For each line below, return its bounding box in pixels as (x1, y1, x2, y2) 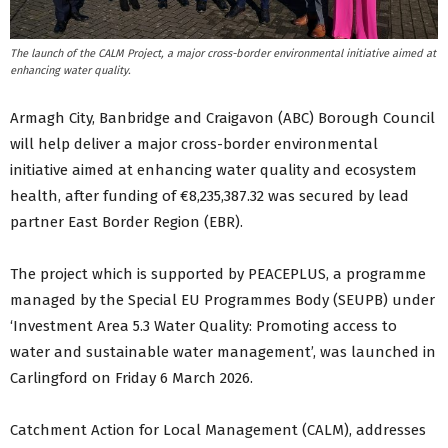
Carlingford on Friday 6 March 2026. (10, 369, 253, 388)
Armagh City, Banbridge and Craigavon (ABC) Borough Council (10, 109, 435, 128)
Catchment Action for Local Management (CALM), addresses (10, 421, 426, 440)
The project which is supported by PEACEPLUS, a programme (10, 265, 426, 284)
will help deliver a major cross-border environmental (10, 135, 378, 154)
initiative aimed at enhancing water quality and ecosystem (10, 161, 417, 180)
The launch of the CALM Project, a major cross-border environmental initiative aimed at (10, 47, 436, 61)
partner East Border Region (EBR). (10, 213, 243, 232)
